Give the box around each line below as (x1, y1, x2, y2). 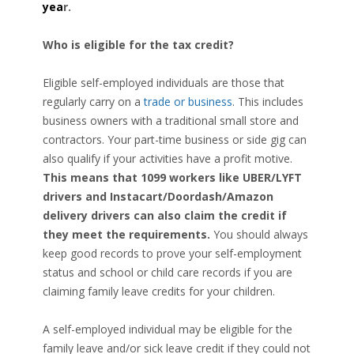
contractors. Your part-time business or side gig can (43, 132, 307, 147)
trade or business (144, 94, 232, 109)
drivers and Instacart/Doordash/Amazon (43, 189, 273, 204)
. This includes (232, 94, 303, 109)
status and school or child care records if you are (43, 265, 292, 280)
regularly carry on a (43, 94, 144, 109)
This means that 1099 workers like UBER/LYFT (43, 170, 302, 185)
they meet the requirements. (43, 227, 210, 242)
